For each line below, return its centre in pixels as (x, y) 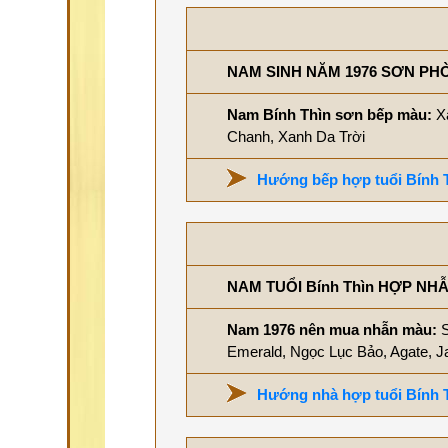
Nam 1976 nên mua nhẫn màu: (334, 329)
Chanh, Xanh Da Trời (296, 136)
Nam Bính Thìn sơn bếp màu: (331, 114)
